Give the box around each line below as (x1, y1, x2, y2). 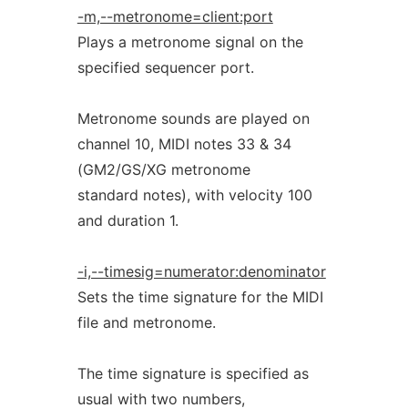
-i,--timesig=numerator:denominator (76, 262, 326, 280)
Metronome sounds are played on (76, 109, 310, 127)
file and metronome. (76, 313, 216, 331)
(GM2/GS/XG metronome (76, 160, 250, 178)
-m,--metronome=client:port (76, 7, 273, 25)
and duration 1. (76, 211, 178, 229)
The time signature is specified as (76, 364, 309, 382)
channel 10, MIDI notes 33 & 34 (76, 135, 291, 153)
